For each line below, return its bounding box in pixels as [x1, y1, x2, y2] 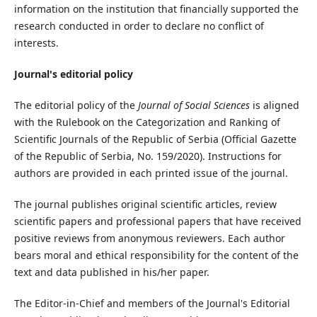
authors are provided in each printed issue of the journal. [13, 166, 288, 180]
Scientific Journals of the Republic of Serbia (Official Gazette [13, 132, 296, 146]
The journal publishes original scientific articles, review [13, 197, 277, 212]
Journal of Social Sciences [137, 98, 250, 113]
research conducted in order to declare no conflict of [13, 19, 264, 33]
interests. [13, 36, 59, 50]
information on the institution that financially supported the [13, 2, 299, 16]
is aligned [249, 98, 299, 113]
